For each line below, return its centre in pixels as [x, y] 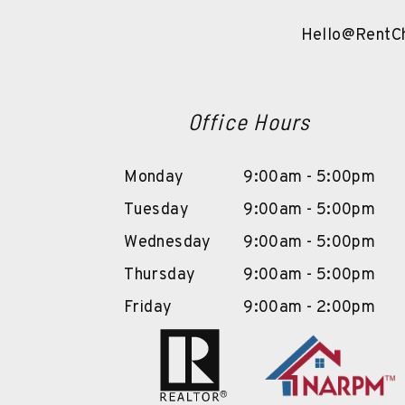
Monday [154, 178]
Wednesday [168, 243]
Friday [148, 308]
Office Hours [249, 121]
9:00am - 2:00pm [310, 308]
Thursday [160, 275]
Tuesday [156, 210]
